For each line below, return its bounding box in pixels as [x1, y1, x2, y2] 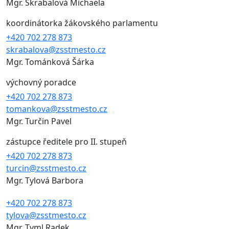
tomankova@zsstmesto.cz [6, 103, 107, 115]
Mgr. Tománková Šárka [6, 56, 94, 68]
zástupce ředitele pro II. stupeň [6, 136, 127, 148]
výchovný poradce [6, 77, 76, 88]
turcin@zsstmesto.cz [6, 163, 86, 174]
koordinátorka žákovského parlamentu [6, 17, 158, 29]
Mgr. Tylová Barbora [6, 175, 83, 187]
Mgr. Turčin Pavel [6, 116, 72, 127]
